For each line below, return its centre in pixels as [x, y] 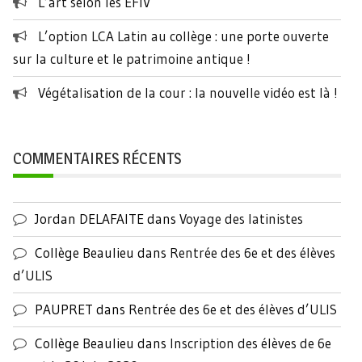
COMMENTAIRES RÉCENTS [97, 159]
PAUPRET [64, 309]
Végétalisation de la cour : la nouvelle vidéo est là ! [188, 93]
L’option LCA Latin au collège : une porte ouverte [183, 36]
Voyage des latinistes [241, 219]
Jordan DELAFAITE [89, 219]
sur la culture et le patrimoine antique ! [132, 59]
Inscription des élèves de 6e [250, 343]
